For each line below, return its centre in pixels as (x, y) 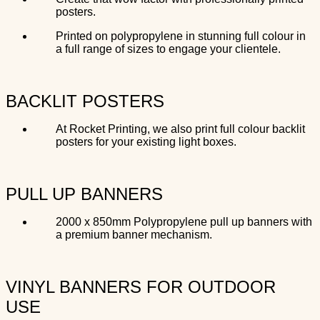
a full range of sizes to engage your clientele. (168, 49)
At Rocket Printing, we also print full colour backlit (180, 129)
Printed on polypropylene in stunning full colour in (181, 36)
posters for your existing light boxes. (146, 141)
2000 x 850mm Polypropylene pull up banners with (184, 221)
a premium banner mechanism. (134, 234)
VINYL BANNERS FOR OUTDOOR (141, 286)
